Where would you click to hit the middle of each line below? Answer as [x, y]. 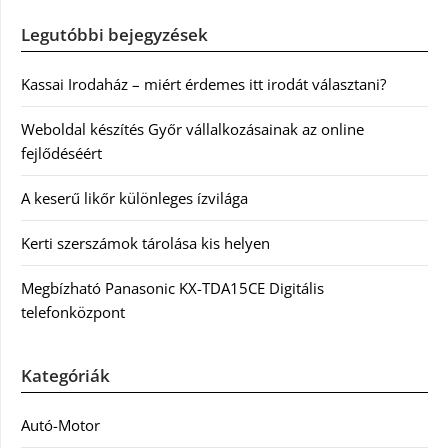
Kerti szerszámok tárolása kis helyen [145, 242]
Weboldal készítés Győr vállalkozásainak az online [192, 128]
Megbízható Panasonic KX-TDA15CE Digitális [172, 287]
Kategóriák [65, 375]
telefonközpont [73, 311]
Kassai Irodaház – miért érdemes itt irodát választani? [203, 83]
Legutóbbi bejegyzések [114, 34]
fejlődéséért [61, 152]
